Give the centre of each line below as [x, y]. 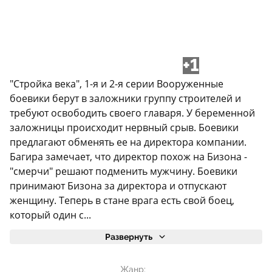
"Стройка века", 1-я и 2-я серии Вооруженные [117, 84]
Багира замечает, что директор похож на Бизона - [128, 157]
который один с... [50, 215]
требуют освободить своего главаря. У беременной [132, 113]
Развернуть [129, 237]
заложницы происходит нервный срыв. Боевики [124, 128]
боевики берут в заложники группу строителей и [125, 99]
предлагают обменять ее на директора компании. [128, 142]
